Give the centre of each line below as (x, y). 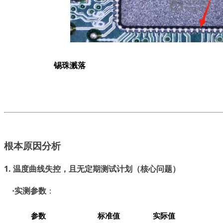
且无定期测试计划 (101, 169)
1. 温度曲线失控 (32, 169)
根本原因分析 (32, 145)
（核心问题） (156, 169)
